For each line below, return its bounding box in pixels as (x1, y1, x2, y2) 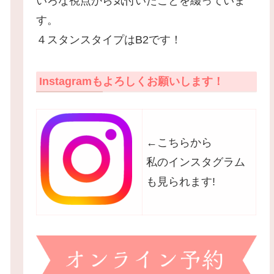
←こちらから (146, 136, 213, 149)
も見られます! (146, 176, 216, 188)
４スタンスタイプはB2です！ (36, 34, 182, 46)
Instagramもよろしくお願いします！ (39, 75, 224, 88)
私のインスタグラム (146, 156, 246, 169)
